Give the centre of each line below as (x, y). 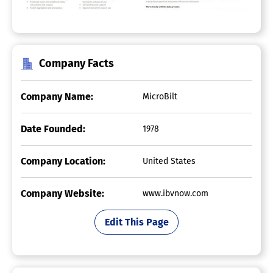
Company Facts (76, 64)
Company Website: (62, 194)
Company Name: (57, 97)
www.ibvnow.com (175, 194)
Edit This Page (136, 222)
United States (169, 161)
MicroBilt (160, 97)
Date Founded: (53, 129)
